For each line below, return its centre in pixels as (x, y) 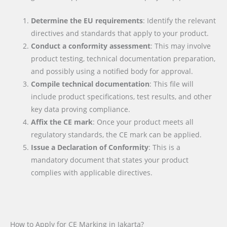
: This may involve (181, 46)
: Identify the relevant (180, 21)
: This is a (165, 147)
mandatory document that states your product (110, 160)
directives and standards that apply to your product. (120, 33)
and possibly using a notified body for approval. (112, 71)
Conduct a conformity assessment (91, 46)
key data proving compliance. (81, 109)
